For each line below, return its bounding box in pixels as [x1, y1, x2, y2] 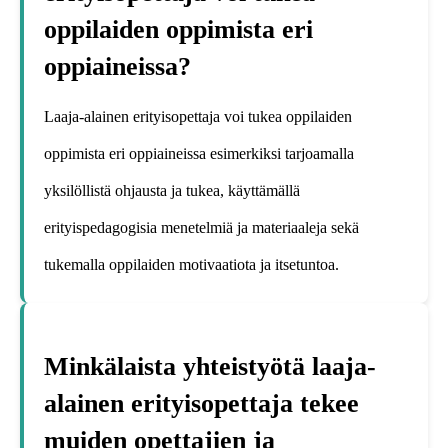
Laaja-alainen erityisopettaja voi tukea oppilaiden [44, 107, 352, 125]
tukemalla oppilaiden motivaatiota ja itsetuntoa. [44, 255, 339, 273]
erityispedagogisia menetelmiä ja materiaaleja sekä [44, 218, 359, 236]
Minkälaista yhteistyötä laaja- [44, 352, 376, 382]
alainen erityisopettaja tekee [44, 389, 359, 419]
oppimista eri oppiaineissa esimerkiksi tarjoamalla [44, 144, 354, 162]
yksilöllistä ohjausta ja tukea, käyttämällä [44, 181, 300, 199]
